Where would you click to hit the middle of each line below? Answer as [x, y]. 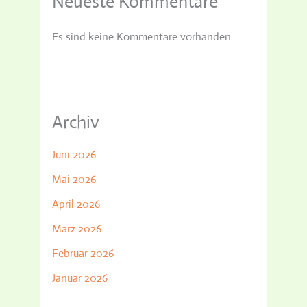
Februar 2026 [83, 254]
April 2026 [76, 204]
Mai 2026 [74, 180]
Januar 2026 [80, 278]
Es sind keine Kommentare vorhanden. [143, 36]
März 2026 [77, 229]
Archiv [76, 122]
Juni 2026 [74, 155]
